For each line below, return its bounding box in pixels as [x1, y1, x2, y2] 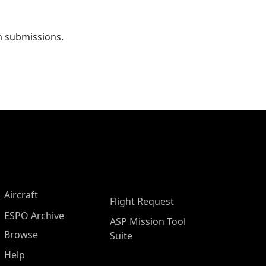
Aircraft [4, 188, 38, 202]
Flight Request [110, 195, 174, 208]
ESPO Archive [4, 209, 64, 223]
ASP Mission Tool [110, 215, 186, 229]
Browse [4, 228, 38, 242]
